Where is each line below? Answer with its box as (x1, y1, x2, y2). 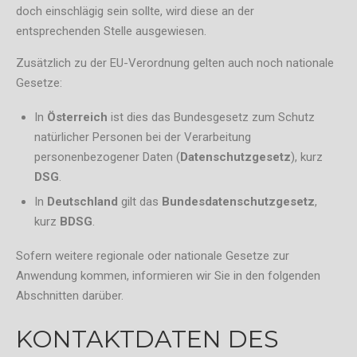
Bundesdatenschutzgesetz (161, 194, 315, 210)
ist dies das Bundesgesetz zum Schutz (107, 110, 315, 125)
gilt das (117, 194, 162, 210)
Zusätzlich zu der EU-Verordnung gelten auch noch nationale (16, 56, 334, 71)
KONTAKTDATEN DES (16, 324, 279, 355)
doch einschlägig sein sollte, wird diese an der (16, 4, 254, 19)
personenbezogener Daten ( (33, 150, 180, 165)
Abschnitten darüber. (16, 288, 124, 304)
